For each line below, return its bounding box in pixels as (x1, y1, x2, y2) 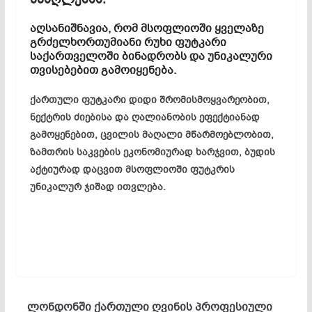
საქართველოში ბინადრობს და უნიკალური (29, 48, 272, 64)
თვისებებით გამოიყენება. (29, 62, 176, 78)
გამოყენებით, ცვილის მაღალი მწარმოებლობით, (29, 127, 274, 141)
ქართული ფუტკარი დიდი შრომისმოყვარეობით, (29, 93, 270, 107)
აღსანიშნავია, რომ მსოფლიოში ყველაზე (29, 20, 264, 36)
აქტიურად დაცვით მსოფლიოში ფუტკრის (29, 162, 235, 176)
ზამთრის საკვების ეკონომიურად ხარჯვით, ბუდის (29, 145, 275, 159)
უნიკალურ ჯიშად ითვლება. (29, 180, 166, 194)
